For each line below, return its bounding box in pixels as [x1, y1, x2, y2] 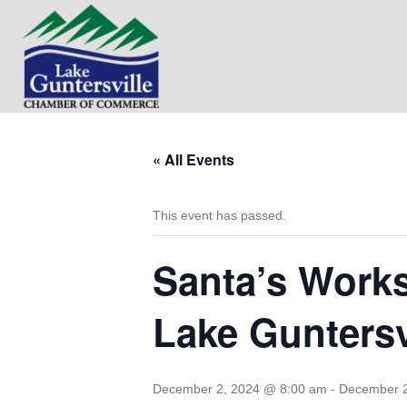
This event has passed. [153, 208, 286, 223]
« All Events [153, 149, 234, 170]
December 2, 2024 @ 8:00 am [153, 382, 327, 396]
